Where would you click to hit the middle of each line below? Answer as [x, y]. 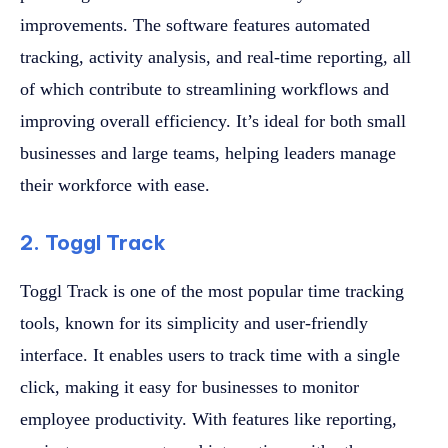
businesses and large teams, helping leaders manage [208, 153]
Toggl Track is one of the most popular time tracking [212, 291]
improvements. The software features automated [195, 25]
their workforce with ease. [115, 185]
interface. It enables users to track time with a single [210, 355]
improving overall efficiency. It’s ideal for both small [213, 121]
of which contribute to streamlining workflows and [204, 89]
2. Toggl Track [93, 243]
